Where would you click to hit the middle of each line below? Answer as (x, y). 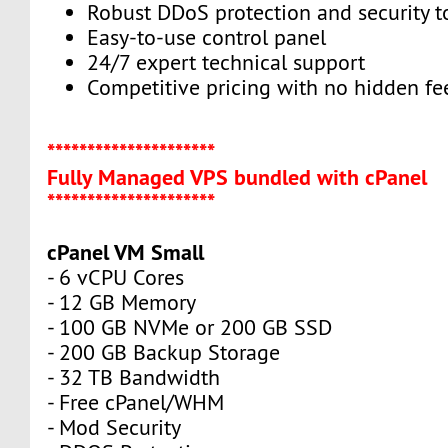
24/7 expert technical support (226, 63)
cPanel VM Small (126, 251)
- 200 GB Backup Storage (164, 352)
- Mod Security (114, 427)
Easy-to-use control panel (207, 38)
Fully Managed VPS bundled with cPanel (237, 176)
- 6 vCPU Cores (116, 277)
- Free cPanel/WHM (136, 402)
